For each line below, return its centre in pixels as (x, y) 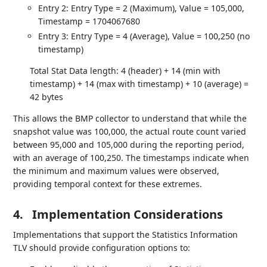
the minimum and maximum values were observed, (117, 171)
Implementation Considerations (128, 215)
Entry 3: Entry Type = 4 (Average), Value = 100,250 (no (144, 36)
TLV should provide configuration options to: (102, 248)
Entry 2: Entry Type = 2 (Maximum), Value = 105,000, (142, 8)
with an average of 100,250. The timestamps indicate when (131, 158)
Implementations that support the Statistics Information (126, 235)
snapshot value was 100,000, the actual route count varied (130, 132)
